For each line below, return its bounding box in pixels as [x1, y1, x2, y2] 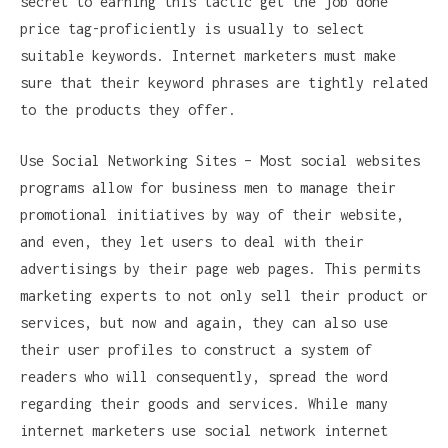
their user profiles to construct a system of [20, 341, 372, 359]
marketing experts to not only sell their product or [20, 287, 428, 305]
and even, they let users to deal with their [20, 233, 364, 251]
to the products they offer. [20, 101, 236, 119]
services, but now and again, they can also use [20, 314, 388, 332]
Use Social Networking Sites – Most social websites [20, 152, 420, 170]
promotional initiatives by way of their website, [20, 206, 404, 224]
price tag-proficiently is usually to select [20, 20, 364, 38]
